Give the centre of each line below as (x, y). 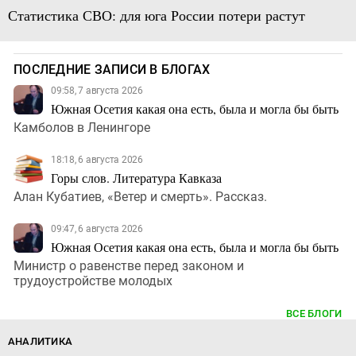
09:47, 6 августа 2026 (97, 229)
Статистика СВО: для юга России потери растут (156, 15)
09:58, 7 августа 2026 (97, 91)
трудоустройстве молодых (93, 281)
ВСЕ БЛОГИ (314, 314)
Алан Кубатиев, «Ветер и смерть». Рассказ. (140, 197)
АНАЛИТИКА (40, 342)
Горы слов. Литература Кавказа (136, 178)
